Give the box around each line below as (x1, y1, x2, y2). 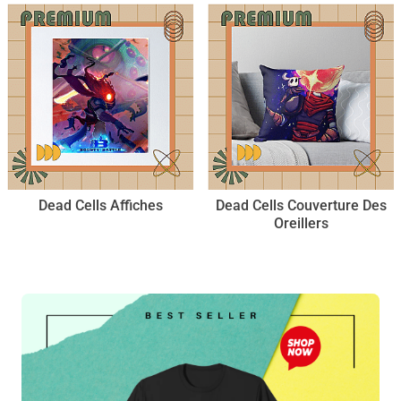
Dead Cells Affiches (38, 197, 163, 214)
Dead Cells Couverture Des (215, 197, 387, 214)
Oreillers (273, 215, 328, 232)
